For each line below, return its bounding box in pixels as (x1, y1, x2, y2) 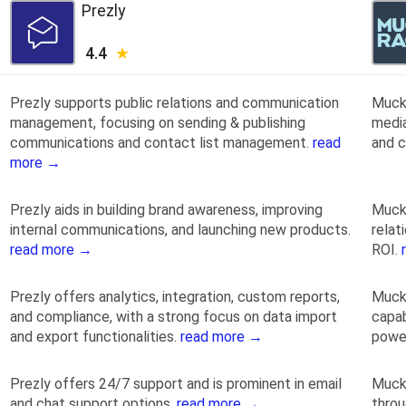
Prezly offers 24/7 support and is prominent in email (10, 374, 342, 392)
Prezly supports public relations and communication (10, 93, 339, 111)
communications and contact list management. (10, 133, 313, 151)
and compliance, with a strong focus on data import (10, 307, 337, 325)
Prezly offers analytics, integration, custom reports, (10, 287, 340, 305)
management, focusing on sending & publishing (10, 113, 305, 131)
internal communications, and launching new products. (10, 220, 351, 238)
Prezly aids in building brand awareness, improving (10, 200, 323, 218)
